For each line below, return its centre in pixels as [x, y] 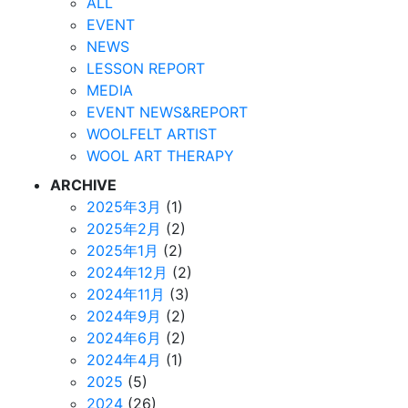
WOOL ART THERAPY [160, 156]
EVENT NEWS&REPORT [167, 112]
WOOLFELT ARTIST [152, 134]
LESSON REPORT [146, 69]
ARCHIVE [83, 185]
